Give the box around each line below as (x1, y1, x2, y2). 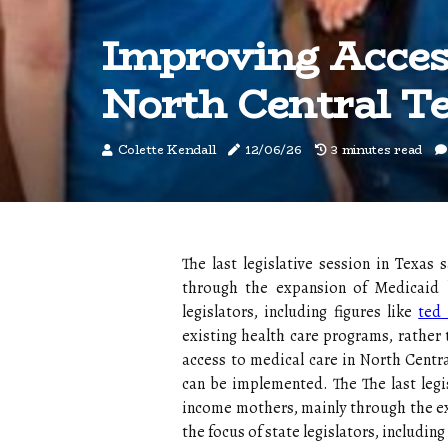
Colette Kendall (117, 140, 216, 159)
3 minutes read (331, 140, 423, 159)
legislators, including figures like (182, 301, 419, 323)
